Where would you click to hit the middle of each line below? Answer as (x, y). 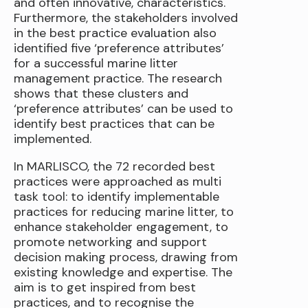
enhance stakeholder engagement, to (121, 227)
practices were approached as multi (118, 182)
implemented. (53, 139)
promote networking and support (110, 242)
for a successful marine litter (96, 64)
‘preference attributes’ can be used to (123, 109)
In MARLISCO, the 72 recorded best (114, 167)
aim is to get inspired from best (105, 288)
